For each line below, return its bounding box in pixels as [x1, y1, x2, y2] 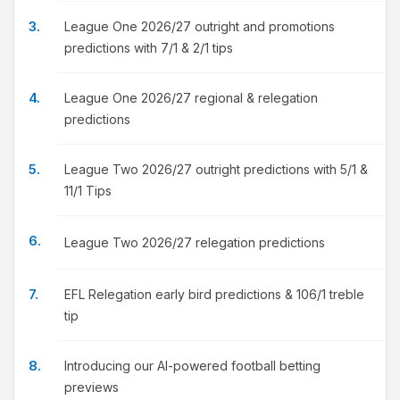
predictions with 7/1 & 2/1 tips [64, 40, 233, 55]
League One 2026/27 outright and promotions [64, 19, 335, 34]
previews [64, 379, 119, 395]
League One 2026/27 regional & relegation [64, 90, 318, 105]
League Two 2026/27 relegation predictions [64, 235, 325, 250]
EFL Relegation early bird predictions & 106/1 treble [64, 287, 364, 302]
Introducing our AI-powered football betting [64, 358, 321, 373]
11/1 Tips [64, 183, 112, 198]
